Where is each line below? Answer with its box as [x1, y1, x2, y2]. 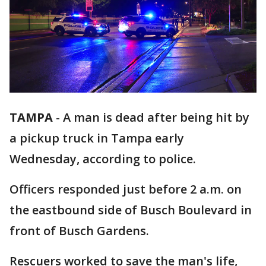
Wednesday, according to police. [9, 151, 196, 167]
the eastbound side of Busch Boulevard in [9, 202, 252, 218]
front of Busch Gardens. [9, 223, 149, 239]
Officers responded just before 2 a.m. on [9, 181, 242, 198]
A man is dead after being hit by [63, 109, 249, 126]
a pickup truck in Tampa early [9, 130, 184, 147]
